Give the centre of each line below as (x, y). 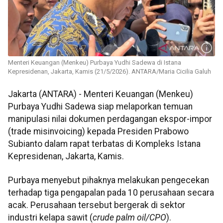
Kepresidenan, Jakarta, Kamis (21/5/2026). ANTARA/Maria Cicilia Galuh (110, 72)
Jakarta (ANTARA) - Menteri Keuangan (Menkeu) (101, 94)
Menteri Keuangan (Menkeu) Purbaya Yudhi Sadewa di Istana (95, 63)
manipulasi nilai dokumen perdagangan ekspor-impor (110, 119)
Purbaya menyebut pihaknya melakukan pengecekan (109, 180)
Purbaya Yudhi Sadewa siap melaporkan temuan (100, 107)
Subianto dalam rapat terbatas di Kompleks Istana (104, 144)
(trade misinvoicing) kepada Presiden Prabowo (98, 132)
